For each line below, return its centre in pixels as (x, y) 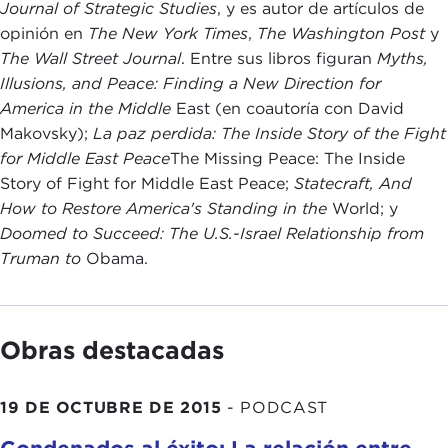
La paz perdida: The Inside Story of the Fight (269, 134)
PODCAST (284, 407)
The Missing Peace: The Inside (287, 159)
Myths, (402, 59)
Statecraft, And (350, 184)
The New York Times (168, 34)
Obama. (114, 259)
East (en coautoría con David (287, 109)
